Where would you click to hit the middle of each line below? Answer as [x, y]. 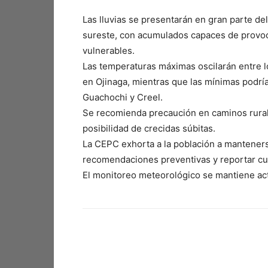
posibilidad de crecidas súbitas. [149, 128]
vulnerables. [109, 51]
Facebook [126, 254]
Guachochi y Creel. [123, 97]
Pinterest [252, 254]
